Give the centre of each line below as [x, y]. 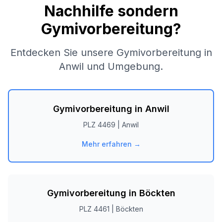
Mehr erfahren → [111, 144]
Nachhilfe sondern [111, 11]
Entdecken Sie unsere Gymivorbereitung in [111, 53]
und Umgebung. [123, 66]
